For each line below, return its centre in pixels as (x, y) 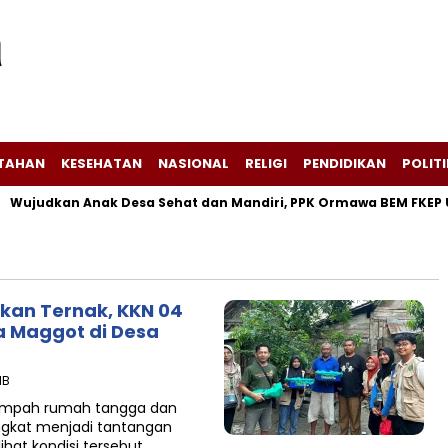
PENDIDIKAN (344, 163)
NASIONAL (193, 163)
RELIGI (266, 163)
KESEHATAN (101, 163)
